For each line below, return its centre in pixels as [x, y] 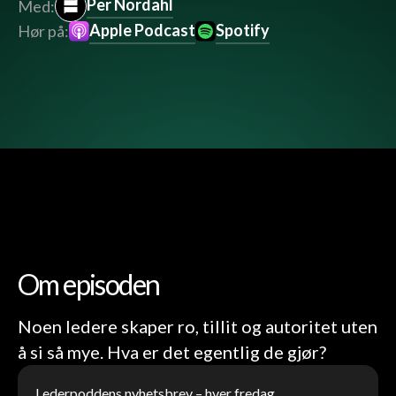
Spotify [243, 30]
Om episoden [89, 285]
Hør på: [43, 31]
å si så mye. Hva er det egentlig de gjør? [172, 352]
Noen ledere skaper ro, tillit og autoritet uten [198, 327]
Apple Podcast [143, 30]
